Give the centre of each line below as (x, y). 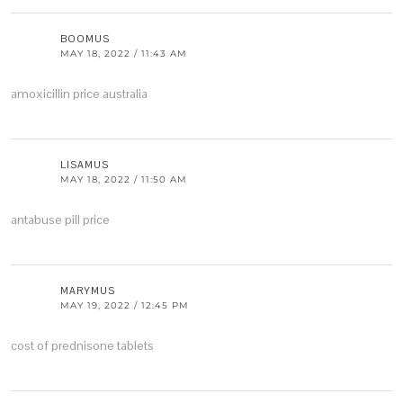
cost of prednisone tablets (82, 346)
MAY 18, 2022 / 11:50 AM (124, 180)
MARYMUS (88, 291)
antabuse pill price (60, 220)
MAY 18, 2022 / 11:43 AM (124, 54)
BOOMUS (85, 39)
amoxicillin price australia (79, 94)
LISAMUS (85, 165)
